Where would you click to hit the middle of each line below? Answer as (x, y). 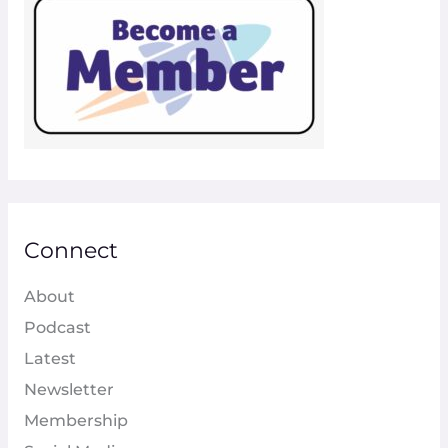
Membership (75, 421)
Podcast (57, 328)
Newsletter (68, 390)
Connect (70, 250)
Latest (49, 359)
